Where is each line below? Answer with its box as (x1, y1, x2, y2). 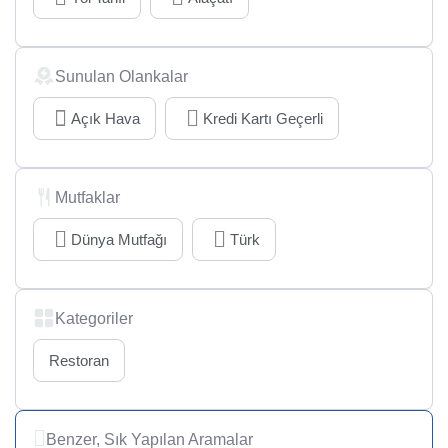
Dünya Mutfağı (71, 231, 167, 249)
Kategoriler (55, 309, 133, 328)
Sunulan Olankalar (55, 67, 188, 86)
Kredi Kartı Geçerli (203, 110, 323, 128)
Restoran (49, 352, 109, 370)
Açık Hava (71, 110, 140, 128)
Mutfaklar (55, 188, 120, 207)
